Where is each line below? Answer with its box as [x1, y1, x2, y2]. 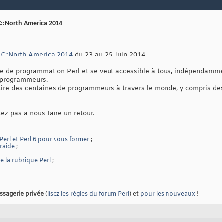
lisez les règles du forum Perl [47, 190, 129, 199]
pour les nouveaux [140, 190, 195, 199]
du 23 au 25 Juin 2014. [73, 51, 147, 59]
